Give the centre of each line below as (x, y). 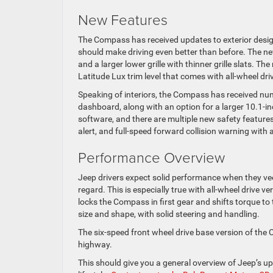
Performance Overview (151, 157)
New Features (123, 19)
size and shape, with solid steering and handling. (169, 214)
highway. (95, 244)
